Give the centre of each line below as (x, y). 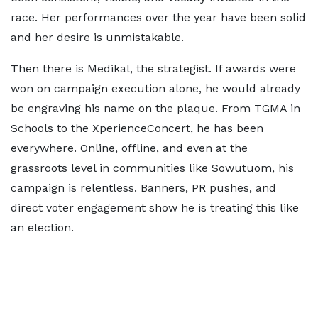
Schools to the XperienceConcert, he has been (137, 128)
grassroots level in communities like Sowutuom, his (152, 168)
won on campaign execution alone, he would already (155, 88)
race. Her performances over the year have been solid (158, 17)
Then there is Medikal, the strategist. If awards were (153, 68)
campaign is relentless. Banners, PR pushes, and (143, 188)
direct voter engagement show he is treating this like (155, 208)
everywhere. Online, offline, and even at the (129, 148)
